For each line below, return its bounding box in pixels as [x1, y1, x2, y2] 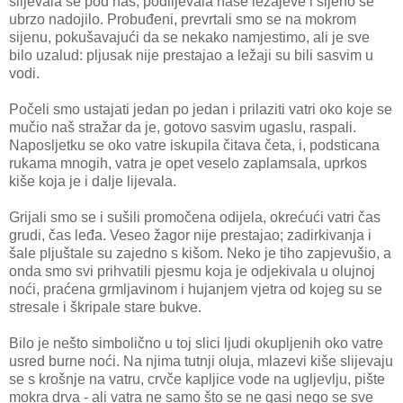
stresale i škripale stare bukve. [9, 300, 201, 316]
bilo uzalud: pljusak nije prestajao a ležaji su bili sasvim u [9, 48, 373, 64]
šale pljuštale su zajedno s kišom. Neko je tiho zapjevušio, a [9, 246, 391, 262]
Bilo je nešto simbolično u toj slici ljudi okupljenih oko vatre [9, 336, 383, 352]
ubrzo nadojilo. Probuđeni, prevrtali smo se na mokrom [9, 12, 356, 28]
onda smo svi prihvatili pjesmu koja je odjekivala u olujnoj [9, 264, 375, 280]
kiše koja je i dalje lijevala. [9, 174, 176, 190]
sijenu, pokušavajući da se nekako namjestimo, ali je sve [9, 30, 370, 46]
